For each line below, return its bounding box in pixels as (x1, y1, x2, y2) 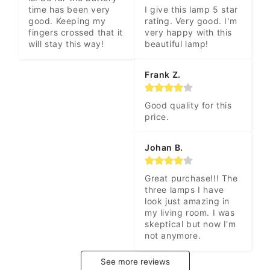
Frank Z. (145, 69, 181, 80)
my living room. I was (145, 207, 235, 218)
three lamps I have (145, 184, 224, 195)
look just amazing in (145, 196, 230, 207)
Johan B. (145, 142, 183, 153)
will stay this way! (28, 38, 104, 49)
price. (145, 111, 169, 122)
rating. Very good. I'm (145, 16, 237, 27)
